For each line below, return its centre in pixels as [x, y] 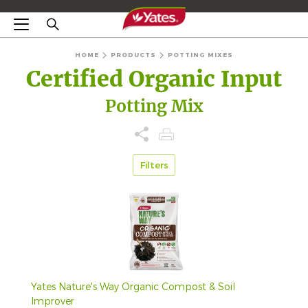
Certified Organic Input [154, 79]
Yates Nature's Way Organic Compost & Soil [133, 287]
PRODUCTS [133, 55]
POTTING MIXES [201, 55]
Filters [154, 165]
